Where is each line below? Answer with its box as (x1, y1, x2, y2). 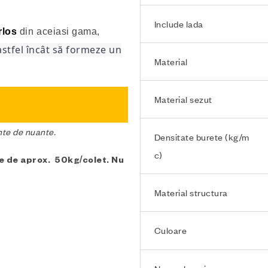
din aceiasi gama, (17, 26, 100, 36)
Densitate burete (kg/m (154, 131, 249, 142)
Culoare (154, 224, 187, 236)
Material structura (154, 187, 228, 198)
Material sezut (154, 93, 212, 105)
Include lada (154, 18, 203, 29)
